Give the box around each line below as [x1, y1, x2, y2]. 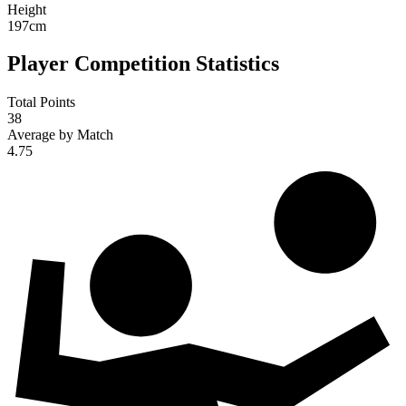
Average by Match [7, 127, 113, 143]
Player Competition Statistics [7, 52, 279, 76]
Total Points [7, 94, 75, 111]
